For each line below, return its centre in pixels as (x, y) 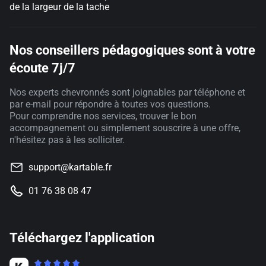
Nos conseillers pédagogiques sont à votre (132, 50)
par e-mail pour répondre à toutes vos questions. (110, 104)
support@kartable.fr (70, 167)
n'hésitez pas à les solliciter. (67, 140)
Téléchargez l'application (82, 238)
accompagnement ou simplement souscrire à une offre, (125, 128)
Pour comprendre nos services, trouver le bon (103, 116)
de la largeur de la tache (59, 7)
